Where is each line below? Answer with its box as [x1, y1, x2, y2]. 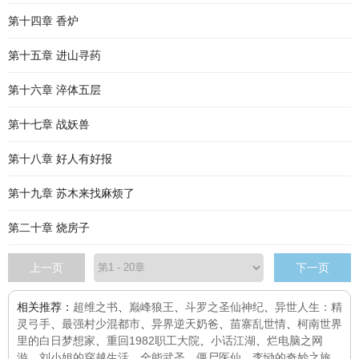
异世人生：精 [275, 301, 342, 313]
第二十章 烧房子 [8, 221, 90, 234]
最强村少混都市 [62, 317, 140, 330]
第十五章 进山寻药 [8, 49, 101, 62]
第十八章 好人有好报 [8, 152, 112, 165]
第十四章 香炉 [8, 14, 79, 27]
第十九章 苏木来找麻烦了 [8, 187, 135, 200]
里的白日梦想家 [17, 334, 95, 347]
